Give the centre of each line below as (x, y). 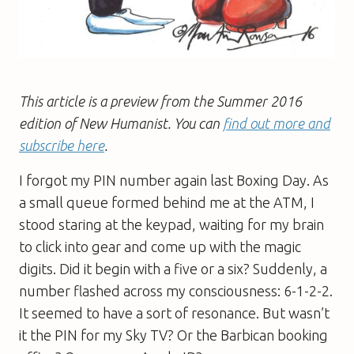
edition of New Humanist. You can (121, 123)
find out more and (277, 123)
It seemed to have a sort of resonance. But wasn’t (174, 313)
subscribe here (62, 145)
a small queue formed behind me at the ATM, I (167, 202)
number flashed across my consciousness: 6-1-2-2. (176, 290)
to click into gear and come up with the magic (160, 246)
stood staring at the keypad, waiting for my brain (171, 224)
